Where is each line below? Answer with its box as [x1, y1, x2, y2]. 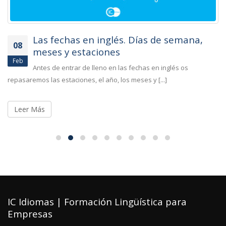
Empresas [8, 207, 52, 220]
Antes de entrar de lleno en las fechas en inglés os [33, 63, 188, 72]
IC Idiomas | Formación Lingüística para [8, 195, 187, 208]
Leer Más [14, 104, 45, 114]
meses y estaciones [33, 45, 120, 58]
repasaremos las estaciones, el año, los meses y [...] [8, 75, 167, 84]
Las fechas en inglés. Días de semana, [33, 33, 203, 46]
